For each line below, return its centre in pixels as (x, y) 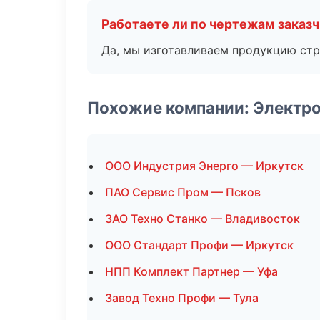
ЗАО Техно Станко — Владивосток (202, 219)
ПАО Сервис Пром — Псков (183, 192)
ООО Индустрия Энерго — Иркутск (204, 166)
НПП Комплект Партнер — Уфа (191, 271)
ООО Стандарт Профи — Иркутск (199, 245)
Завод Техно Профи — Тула (182, 298)
